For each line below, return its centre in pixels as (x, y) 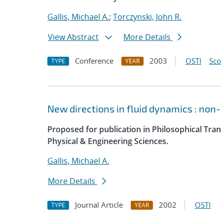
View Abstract (73, 37)
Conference (94, 61)
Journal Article (99, 205)
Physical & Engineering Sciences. (108, 141)
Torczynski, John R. (147, 17)
